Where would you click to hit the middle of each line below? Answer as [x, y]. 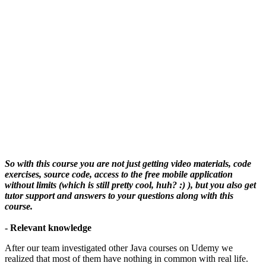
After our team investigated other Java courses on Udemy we [119, 248]
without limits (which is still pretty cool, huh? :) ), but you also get [130, 185]
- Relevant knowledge [48, 227]
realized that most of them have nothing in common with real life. [126, 258]
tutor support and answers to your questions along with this [119, 195]
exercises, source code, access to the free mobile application [119, 174]
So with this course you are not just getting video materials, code [128, 163]
